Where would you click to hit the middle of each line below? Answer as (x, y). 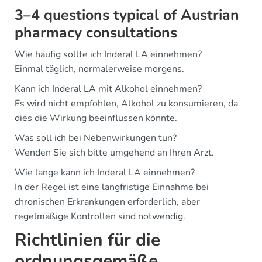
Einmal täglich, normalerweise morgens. (99, 69)
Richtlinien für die (87, 240)
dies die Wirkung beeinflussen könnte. (96, 118)
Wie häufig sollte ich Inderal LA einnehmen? (108, 54)
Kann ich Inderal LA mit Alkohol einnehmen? (108, 89)
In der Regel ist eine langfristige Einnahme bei (112, 187)
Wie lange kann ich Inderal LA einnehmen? (105, 172)
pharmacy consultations (96, 32)
